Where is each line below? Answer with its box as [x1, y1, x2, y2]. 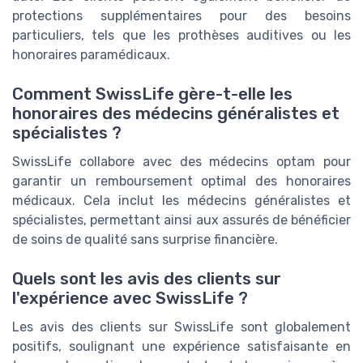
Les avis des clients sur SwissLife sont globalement [12, 319, 351, 335]
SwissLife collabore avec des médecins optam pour [12, 153, 351, 169]
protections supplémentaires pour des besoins [12, 7, 351, 23]
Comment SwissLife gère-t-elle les [12, 83, 293, 104]
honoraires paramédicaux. [12, 46, 170, 62]
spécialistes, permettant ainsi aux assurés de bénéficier [12, 211, 351, 228]
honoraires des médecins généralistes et [12, 103, 340, 123]
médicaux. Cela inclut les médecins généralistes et [12, 192, 351, 208]
